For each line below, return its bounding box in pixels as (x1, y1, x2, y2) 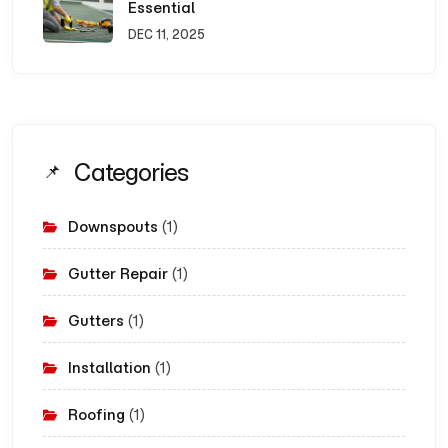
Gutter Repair (68, 263, 168, 283)
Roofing (68, 404, 125, 424)
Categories (73, 155, 188, 188)
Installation (68, 357, 151, 377)
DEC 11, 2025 (128, 26, 205, 42)
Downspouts (68, 216, 158, 236)
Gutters (68, 310, 124, 330)
